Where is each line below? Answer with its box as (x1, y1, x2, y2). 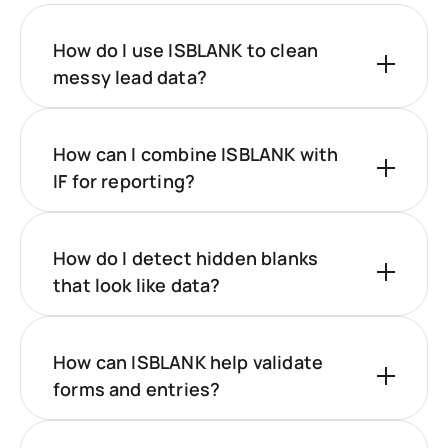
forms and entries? (53, 377, 221, 402)
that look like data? (53, 273, 221, 298)
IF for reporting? (53, 169, 196, 194)
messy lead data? (53, 65, 207, 90)
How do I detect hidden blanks (53, 246, 319, 271)
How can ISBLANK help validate (53, 350, 324, 375)
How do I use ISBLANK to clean (53, 38, 319, 63)
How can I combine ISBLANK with (53, 142, 339, 167)
